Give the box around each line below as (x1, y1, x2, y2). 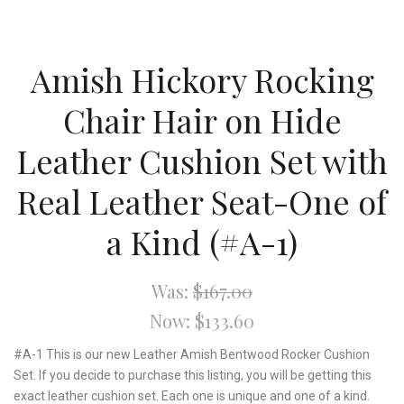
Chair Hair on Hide (62, 97, 342, 142)
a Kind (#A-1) (106, 219, 298, 263)
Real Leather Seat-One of (17, 179, 387, 223)
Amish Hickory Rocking (30, 57, 374, 101)
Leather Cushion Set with (16, 138, 388, 182)
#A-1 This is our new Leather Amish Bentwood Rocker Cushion (14, 346, 370, 362)
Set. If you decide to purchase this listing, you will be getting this (14, 367, 372, 382)
